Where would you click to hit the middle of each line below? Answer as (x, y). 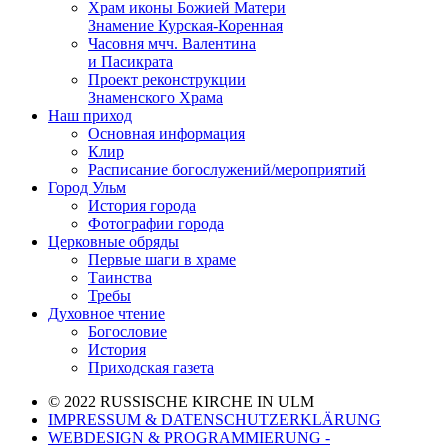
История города (142, 205)
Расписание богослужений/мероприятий (227, 169)
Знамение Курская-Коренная (185, 25)
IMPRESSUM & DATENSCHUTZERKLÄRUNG (214, 419)
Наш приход (90, 115)
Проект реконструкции (167, 79)
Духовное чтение (106, 313)
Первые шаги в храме (162, 259)
